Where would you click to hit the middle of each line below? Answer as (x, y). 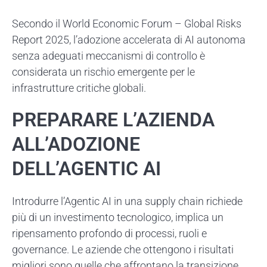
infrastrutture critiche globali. (79, 88)
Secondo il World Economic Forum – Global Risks (127, 23)
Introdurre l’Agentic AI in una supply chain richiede (127, 201)
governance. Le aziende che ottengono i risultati (123, 249)
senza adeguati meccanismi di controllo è (108, 55)
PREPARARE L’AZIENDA (113, 119)
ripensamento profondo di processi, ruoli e (109, 233)
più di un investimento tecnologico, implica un (118, 217)
